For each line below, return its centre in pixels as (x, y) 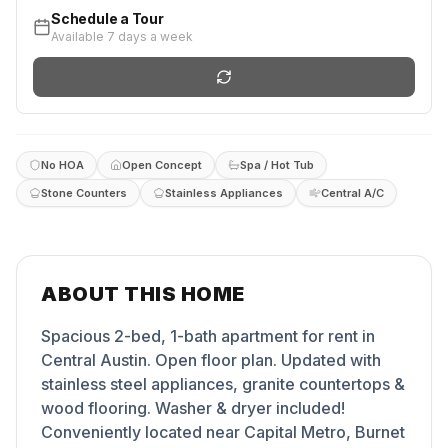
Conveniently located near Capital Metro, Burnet (223, 432)
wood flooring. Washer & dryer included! (193, 408)
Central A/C (352, 192)
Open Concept (162, 164)
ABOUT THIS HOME (143, 294)
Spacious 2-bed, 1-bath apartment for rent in (208, 336)
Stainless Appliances (224, 192)
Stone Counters (84, 192)
